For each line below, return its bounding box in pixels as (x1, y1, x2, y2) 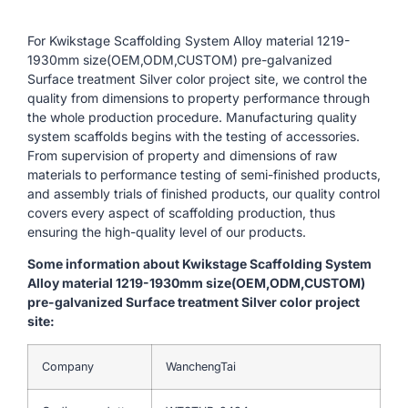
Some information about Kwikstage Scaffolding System (27, 256, 372, 272)
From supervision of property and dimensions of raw (27, 147, 337, 163)
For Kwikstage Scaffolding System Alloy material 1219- (27, 32, 350, 48)
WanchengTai (166, 359, 236, 373)
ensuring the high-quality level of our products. (27, 223, 306, 240)
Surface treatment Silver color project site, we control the (27, 70, 367, 87)
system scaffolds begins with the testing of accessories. (27, 127, 360, 144)
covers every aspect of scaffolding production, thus (27, 204, 335, 220)
